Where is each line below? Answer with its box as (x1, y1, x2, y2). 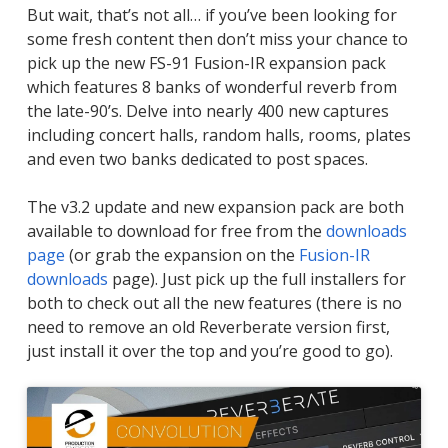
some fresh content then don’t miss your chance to (26, 27, 408, 50)
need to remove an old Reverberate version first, (26, 315, 390, 338)
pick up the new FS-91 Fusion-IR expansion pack (26, 51, 386, 74)
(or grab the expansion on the (64, 243, 299, 266)
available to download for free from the (26, 219, 326, 242)
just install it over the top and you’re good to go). (26, 339, 393, 362)
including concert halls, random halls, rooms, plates (26, 123, 411, 146)
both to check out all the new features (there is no (26, 291, 402, 314)
